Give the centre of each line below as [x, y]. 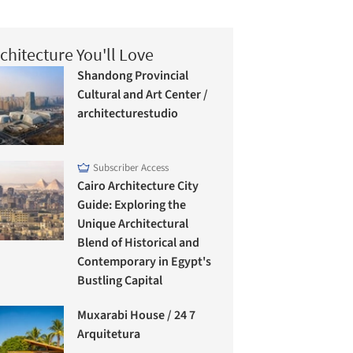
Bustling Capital [120, 280]
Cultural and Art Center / [143, 94]
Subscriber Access [131, 167]
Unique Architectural [133, 223]
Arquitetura [109, 334]
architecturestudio [128, 113]
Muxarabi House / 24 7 [137, 315]
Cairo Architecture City [138, 186]
